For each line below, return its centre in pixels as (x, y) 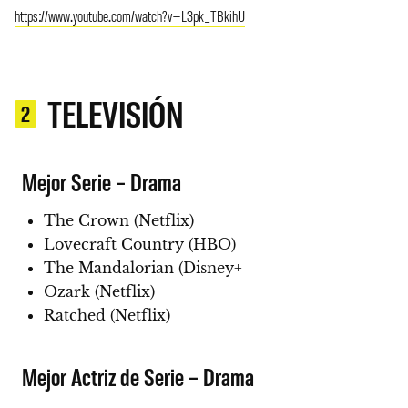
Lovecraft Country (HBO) (140, 245)
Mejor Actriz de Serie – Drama (138, 377)
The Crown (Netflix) (119, 221)
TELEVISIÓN (116, 113)
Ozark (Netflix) (99, 292)
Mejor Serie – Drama (102, 182)
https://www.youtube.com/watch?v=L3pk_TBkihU (130, 16)
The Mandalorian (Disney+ (143, 268)
